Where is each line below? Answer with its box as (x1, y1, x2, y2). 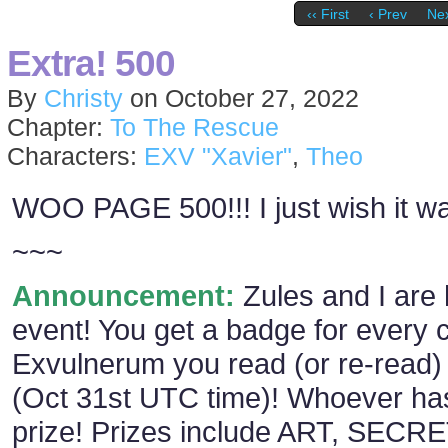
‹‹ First (307, 6, 350, 23)
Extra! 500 (7, 42, 175, 84)
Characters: (7, 142, 144, 170)
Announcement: (12, 280, 235, 312)
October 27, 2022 (165, 84, 359, 112)
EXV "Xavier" (144, 142, 292, 170)
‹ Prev (369, 6, 408, 23)
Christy (44, 84, 123, 112)
